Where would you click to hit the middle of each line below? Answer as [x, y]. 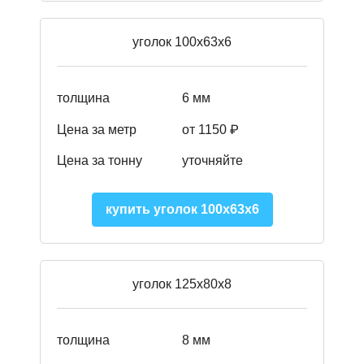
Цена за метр [97, 129]
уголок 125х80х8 [182, 284]
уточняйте [212, 161]
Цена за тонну [100, 161]
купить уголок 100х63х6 [182, 210]
